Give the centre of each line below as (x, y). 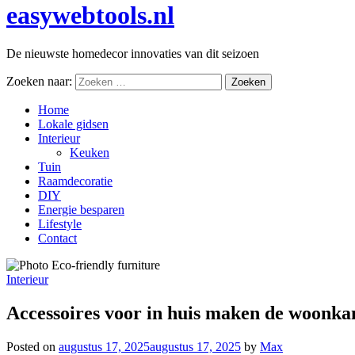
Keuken (90, 153)
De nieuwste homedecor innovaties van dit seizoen (133, 54)
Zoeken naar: (39, 82)
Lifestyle (60, 224)
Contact (57, 239)
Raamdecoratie (75, 181)
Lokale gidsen (73, 124)
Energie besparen (81, 210)
